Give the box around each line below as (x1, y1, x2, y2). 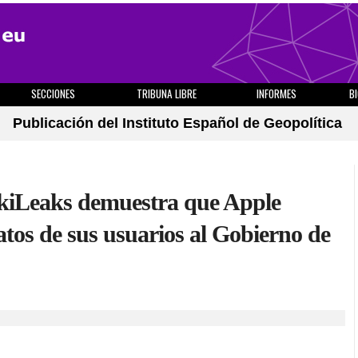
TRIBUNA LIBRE (137, 86, 197, 101)
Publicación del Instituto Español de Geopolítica (13, 115, 342, 131)
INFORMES (257, 86, 296, 101)
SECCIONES (30, 86, 75, 101)
